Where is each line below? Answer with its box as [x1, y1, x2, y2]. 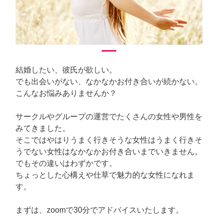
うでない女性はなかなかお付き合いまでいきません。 [16, 147, 202, 156]
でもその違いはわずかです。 [16, 159, 117, 167]
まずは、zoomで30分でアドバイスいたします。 [16, 205, 183, 214]
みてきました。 [16, 124, 70, 132]
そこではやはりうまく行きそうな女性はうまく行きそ [16, 135, 202, 144]
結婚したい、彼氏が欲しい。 [16, 65, 117, 74]
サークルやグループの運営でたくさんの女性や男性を [16, 112, 202, 121]
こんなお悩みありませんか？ [16, 89, 117, 97]
